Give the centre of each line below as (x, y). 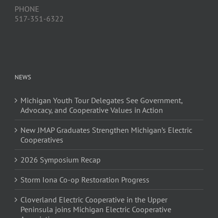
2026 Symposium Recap (61, 159)
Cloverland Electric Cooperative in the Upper (94, 199)
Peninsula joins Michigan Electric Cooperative (96, 209)
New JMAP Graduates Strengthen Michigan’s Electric (106, 130)
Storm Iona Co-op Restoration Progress (85, 179)
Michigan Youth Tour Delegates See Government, (101, 100)
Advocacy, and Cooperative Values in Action (92, 110)
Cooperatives (42, 139)
